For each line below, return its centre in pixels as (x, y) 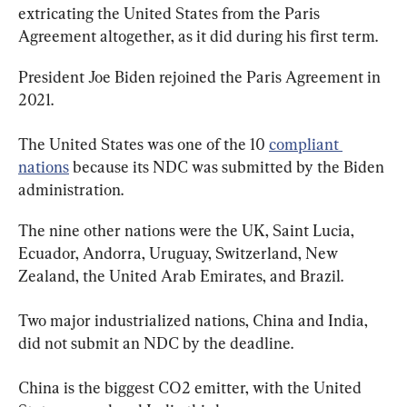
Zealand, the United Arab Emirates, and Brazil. (181, 275)
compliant (306, 144)
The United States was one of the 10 (144, 144)
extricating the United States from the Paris (171, 13)
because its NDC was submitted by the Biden (228, 166)
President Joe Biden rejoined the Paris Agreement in (201, 76)
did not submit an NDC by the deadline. (156, 342)
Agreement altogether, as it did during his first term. (198, 35)
